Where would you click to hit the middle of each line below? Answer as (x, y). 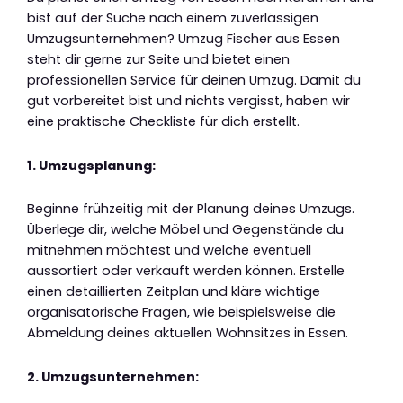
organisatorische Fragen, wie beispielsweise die (181, 313)
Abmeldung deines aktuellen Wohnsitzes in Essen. (188, 333)
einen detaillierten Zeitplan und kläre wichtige (174, 292)
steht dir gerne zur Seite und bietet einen (158, 60)
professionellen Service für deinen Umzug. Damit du (194, 81)
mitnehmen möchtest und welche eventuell (169, 251)
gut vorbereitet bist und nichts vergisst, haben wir (188, 101)
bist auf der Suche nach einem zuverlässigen (173, 18)
